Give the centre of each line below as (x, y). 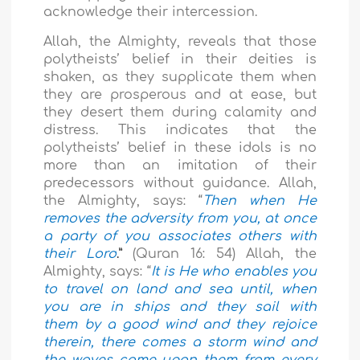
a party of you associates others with (180, 237)
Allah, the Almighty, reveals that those (180, 42)
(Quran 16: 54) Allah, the (225, 254)
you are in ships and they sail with (180, 307)
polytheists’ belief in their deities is (180, 60)
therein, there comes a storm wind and (180, 343)
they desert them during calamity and (180, 113)
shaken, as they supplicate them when (180, 78)
